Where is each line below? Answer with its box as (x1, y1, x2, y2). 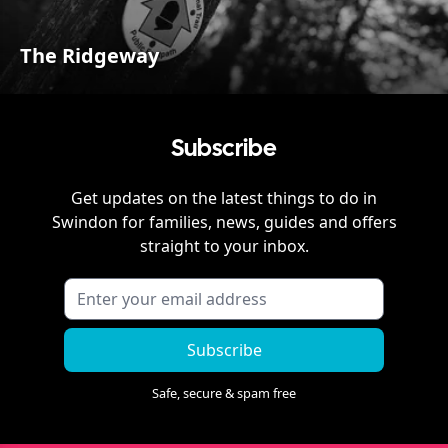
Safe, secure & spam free (152, 384, 296, 403)
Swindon (51, 211, 118, 234)
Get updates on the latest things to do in (71, 187, 377, 210)
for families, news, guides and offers (117, 211, 397, 234)
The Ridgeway (20, 42, 159, 70)
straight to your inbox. (139, 235, 309, 258)
